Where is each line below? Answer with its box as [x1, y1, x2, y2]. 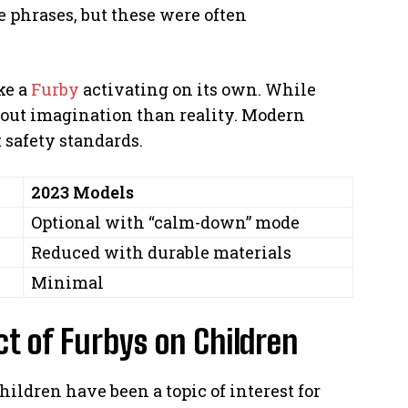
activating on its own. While [79, 77, 316, 100]
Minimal [31, 270, 104, 293]
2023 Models [31, 180, 134, 203]
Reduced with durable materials [31, 240, 291, 263]
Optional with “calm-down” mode [31, 210, 300, 233]
